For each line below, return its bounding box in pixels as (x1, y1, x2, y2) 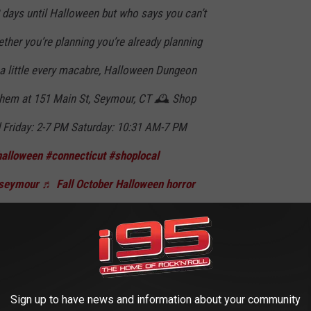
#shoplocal (108, 148, 159, 162)
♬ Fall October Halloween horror (42, 176, 195, 191)
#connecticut (45, 148, 106, 162)
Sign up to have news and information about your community (10, 293, 301, 306)
